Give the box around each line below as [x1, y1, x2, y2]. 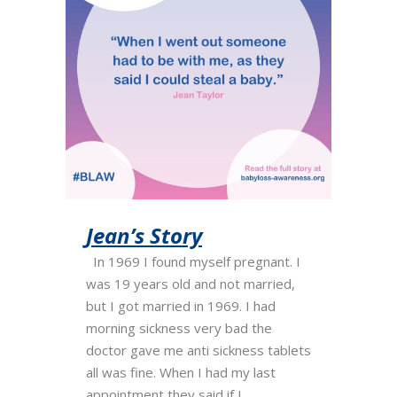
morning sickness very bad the [86, 319, 272, 337]
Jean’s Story [86, 221, 202, 250]
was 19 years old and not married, [86, 275, 295, 292]
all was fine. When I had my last [86, 363, 276, 381]
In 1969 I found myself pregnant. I [86, 253, 300, 270]
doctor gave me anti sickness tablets [86, 341, 311, 359]
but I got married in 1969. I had [86, 297, 276, 315]
